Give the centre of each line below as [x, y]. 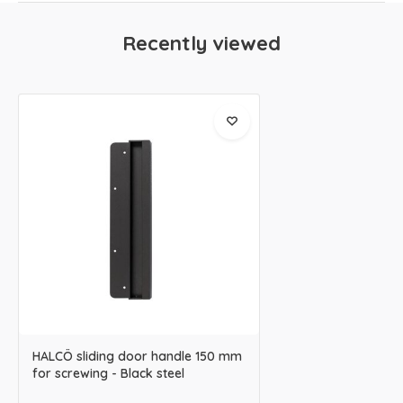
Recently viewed [201, 43]
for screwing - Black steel [108, 373]
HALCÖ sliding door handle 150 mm [137, 356]
